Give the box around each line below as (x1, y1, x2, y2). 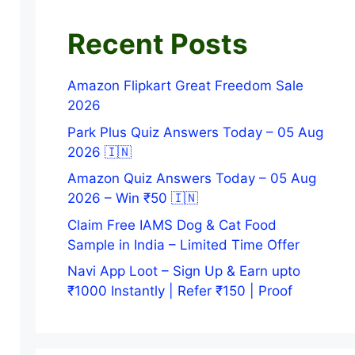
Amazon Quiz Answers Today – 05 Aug (67, 170, 316, 186)
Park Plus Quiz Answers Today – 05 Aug (67, 124, 323, 140)
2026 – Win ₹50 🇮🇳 (67, 190, 198, 206)
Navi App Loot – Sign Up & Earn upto (67, 263, 300, 279)
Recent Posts (67, 27, 248, 60)
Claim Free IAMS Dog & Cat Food (67, 216, 277, 233)
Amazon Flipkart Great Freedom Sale (67, 78, 303, 94)
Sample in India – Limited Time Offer (67, 236, 300, 253)
